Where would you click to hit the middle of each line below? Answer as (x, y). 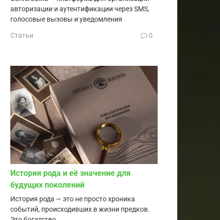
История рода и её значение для (70, 173)
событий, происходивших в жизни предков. (80, 210)
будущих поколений (47, 185)
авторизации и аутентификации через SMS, (80, 9)
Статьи (22, 36)
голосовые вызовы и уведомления (66, 19)
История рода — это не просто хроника (73, 199)
